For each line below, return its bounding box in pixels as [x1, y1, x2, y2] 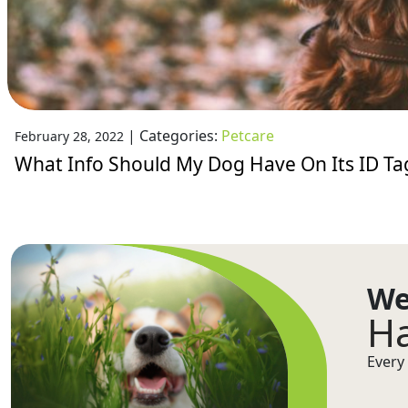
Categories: [139, 126, 221, 146]
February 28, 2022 [15, 127, 124, 145]
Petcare [221, 126, 274, 146]
